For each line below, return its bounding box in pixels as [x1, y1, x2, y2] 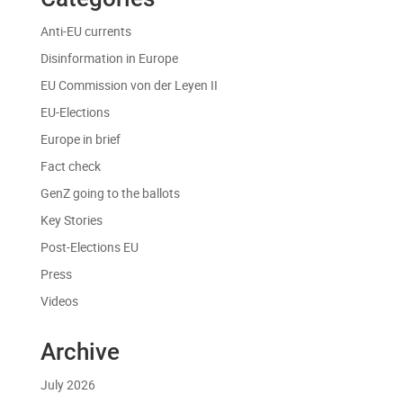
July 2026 [40, 375, 95, 393]
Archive [40, 337, 120, 365]
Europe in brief [40, 130, 121, 148]
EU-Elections [40, 103, 110, 121]
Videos [40, 291, 78, 309]
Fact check [40, 157, 101, 175]
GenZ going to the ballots [40, 184, 180, 201]
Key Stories [40, 210, 103, 228]
